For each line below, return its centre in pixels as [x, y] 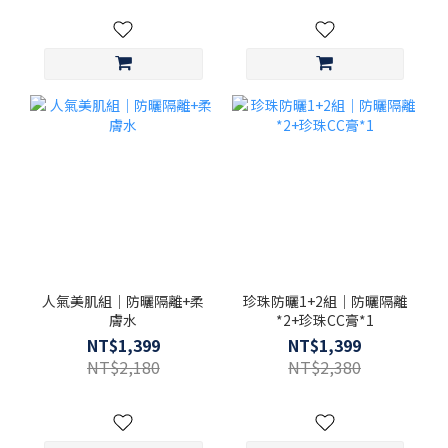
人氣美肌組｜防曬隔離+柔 [123, 300]
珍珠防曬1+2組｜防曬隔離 [324, 300]
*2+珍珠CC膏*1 [324, 319]
